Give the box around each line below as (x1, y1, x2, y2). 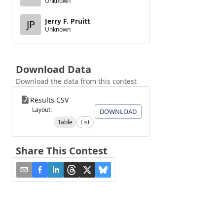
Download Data (16, 63, 91, 76)
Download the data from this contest (16, 76, 137, 86)
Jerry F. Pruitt (45, 16, 90, 26)
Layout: (32, 106, 52, 114)
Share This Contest (16, 144, 108, 157)
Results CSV (30, 95, 69, 105)
